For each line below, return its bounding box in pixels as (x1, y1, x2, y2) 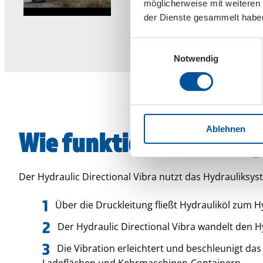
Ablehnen (206, 123, 245, 134)
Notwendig (173, 53, 219, 63)
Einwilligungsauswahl (130, 39, 212, 50)
